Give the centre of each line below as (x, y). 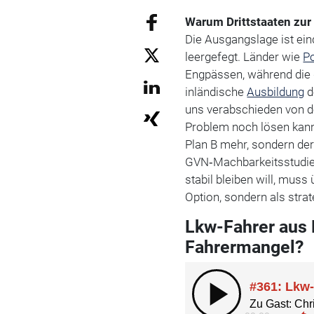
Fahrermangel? (245, 247)
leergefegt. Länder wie (244, 56)
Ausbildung (276, 91)
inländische (216, 91)
